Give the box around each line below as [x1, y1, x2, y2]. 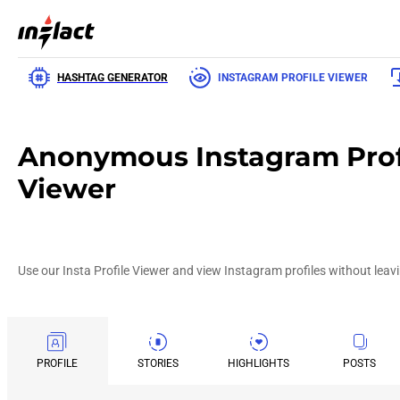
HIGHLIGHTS [228, 356, 290, 370]
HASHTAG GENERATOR [57, 71, 168, 84]
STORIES [137, 356, 179, 370]
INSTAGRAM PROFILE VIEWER [218, 71, 368, 84]
